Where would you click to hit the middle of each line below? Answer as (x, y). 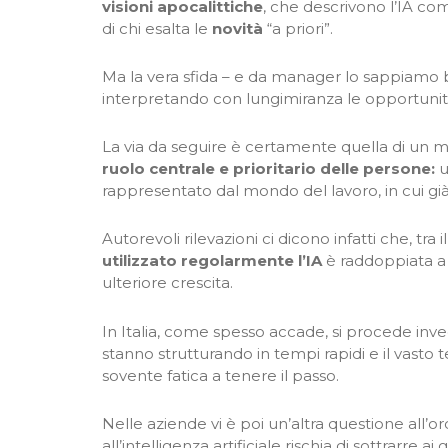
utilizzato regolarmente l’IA (212, 261)
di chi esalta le (157, 28)
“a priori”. (298, 28)
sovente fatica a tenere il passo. (220, 375)
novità (237, 28)
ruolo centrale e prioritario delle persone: (268, 168)
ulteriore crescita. (167, 283)
